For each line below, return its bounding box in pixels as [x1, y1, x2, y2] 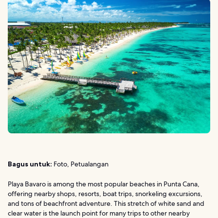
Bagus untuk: [8, 159, 52, 168]
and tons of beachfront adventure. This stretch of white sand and [8, 199, 204, 208]
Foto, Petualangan [52, 159, 109, 168]
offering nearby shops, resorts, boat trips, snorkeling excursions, [8, 189, 202, 198]
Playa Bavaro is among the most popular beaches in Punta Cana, [8, 179, 200, 188]
